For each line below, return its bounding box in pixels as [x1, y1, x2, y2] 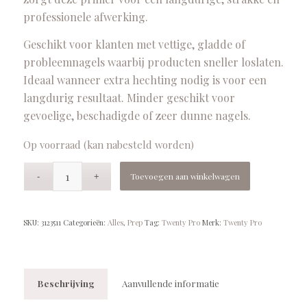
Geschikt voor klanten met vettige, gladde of [23, 36, 245, 51]
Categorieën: [62, 217, 108, 228]
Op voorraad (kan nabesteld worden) [23, 137, 194, 151]
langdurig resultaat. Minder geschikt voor [23, 90, 235, 105]
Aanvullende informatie [121, 278, 219, 290]
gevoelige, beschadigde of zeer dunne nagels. [23, 108, 251, 123]
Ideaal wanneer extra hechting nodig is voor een [23, 72, 267, 87]
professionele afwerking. [23, 10, 148, 25]
